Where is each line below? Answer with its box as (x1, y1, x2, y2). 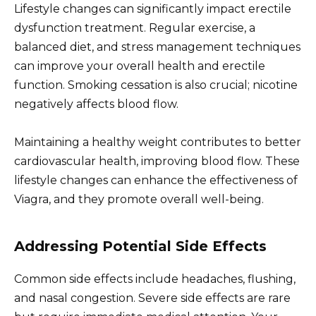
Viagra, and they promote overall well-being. (14, 193, 264, 207)
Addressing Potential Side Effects (14, 238, 267, 255)
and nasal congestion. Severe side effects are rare (14, 291, 291, 305)
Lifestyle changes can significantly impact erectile (14, 1, 291, 16)
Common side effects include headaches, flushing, (14, 272, 296, 286)
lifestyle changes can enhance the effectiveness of (14, 174, 298, 188)
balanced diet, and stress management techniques (14, 39, 300, 54)
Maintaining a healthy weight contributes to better (14, 135, 301, 150)
